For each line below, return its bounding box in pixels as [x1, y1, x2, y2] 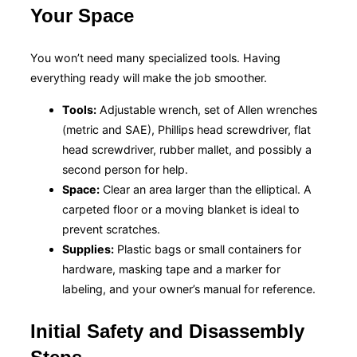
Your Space [30, 5, 134, 27]
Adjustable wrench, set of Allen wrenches [96, 102, 317, 116]
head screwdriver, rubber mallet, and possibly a [62, 142, 312, 156]
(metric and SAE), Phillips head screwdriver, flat [62, 122, 311, 136]
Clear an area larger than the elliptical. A [100, 182, 312, 196]
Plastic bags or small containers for [114, 241, 301, 256]
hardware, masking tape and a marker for [62, 261, 280, 276]
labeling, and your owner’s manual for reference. [62, 281, 316, 296]
